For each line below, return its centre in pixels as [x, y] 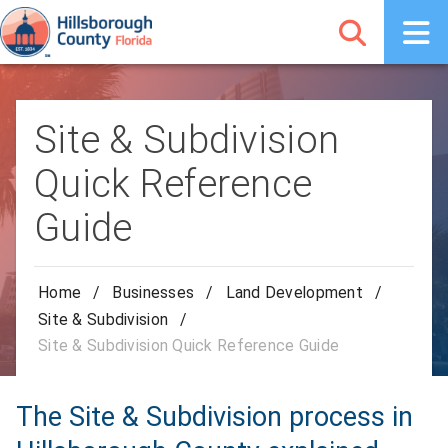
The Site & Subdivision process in [214, 417]
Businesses [153, 293]
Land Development [294, 293]
